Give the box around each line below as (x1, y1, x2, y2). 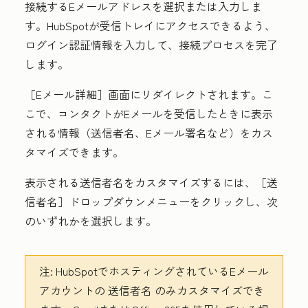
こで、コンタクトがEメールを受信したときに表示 (25, 105, 273, 122)
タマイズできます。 (25, 144, 124, 160)
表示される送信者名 (25, 174, 124, 190)
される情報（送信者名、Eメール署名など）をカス (25, 124, 273, 141)
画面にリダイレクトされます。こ (108, 86, 273, 102)
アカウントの (39, 282, 108, 298)
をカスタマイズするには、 (124, 174, 256, 190)
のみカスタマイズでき (155, 282, 265, 298)
